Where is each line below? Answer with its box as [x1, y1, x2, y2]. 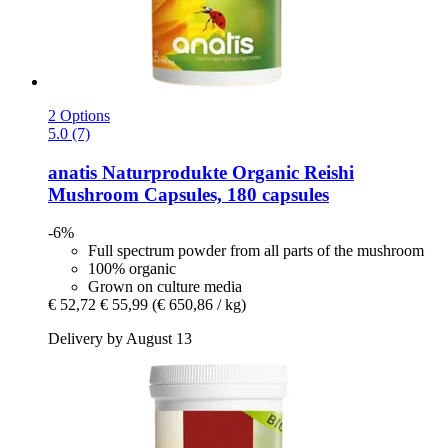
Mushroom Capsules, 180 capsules [48, 183, 329, 205]
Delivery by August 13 [48, 330, 192, 348]
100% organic [88, 260, 176, 278]
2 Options [48, 107, 110, 125]
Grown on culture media [88, 278, 242, 296]
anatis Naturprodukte [48, 161, 227, 183]
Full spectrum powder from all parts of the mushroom [88, 242, 424, 260]
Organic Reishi [227, 161, 354, 183]
